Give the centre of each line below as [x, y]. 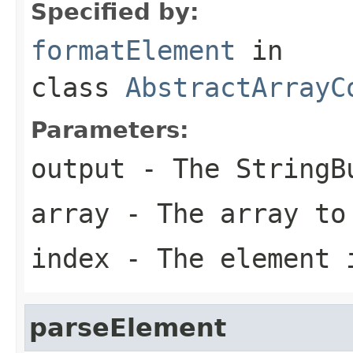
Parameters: [110, 130]
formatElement [133, 50]
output [78, 168]
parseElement [128, 327]
